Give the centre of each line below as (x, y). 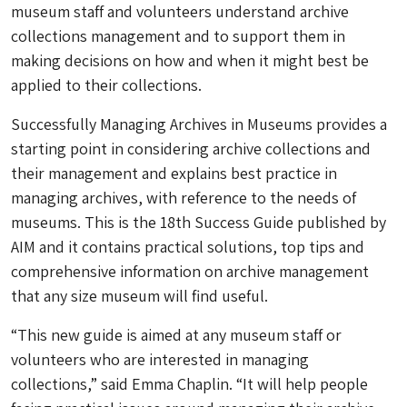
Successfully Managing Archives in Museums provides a (199, 124)
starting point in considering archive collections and (191, 149)
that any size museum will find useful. (139, 296)
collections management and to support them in (178, 36)
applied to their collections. (106, 85)
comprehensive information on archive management (190, 271)
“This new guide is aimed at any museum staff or (176, 335)
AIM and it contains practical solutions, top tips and (188, 247)
